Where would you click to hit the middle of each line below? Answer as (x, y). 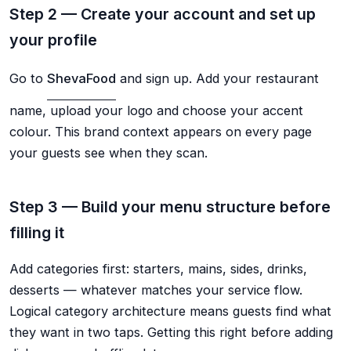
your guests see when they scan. (109, 152)
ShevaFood (81, 79)
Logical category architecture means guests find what (170, 311)
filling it (37, 232)
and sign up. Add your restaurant (217, 79)
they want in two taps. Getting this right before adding (171, 332)
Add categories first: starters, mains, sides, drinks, (158, 268)
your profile (53, 40)
